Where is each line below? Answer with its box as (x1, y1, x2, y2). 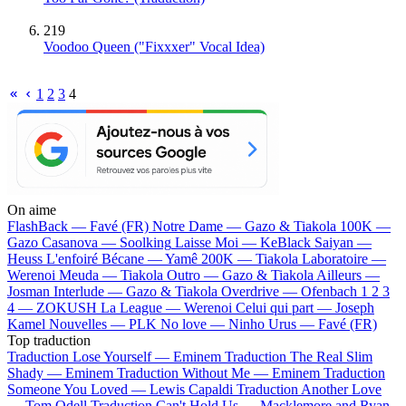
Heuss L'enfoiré (7, 250, 98, 266)
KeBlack (260, 234, 311, 250)
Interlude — (53, 283, 126, 299)
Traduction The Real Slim (225, 348, 372, 364)
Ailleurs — (316, 266, 380, 283)
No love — (160, 315, 228, 332)
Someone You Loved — (7, 381, 150, 397)
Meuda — (59, 266, 121, 283)
